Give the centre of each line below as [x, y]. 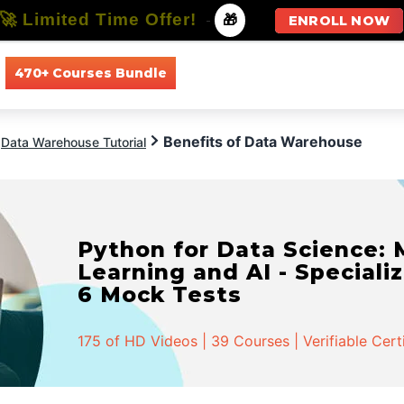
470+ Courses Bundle [90, 73]
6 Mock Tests [160, 294]
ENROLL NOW [339, 21]
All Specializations [344, 73]
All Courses [228, 73]
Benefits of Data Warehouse [263, 142]
